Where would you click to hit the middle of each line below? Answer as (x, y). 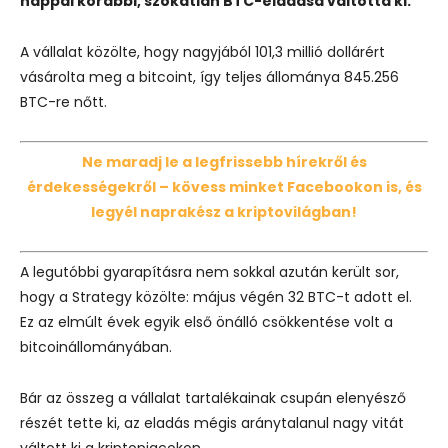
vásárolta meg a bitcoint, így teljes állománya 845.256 (209, 76)
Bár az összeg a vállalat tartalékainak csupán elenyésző (213, 397)
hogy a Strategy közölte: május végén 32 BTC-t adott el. (216, 296)
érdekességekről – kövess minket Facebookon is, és (224, 186)
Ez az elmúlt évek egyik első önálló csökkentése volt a (206, 321)
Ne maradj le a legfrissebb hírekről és (224, 161)
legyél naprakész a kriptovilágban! (224, 211)
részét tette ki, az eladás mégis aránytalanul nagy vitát (212, 422)
